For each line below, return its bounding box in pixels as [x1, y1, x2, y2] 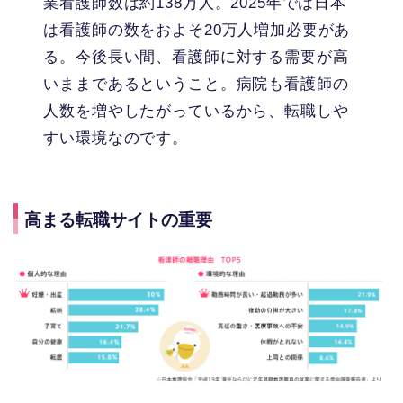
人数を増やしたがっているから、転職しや [43, 102, 349, 120]
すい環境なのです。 [43, 129, 188, 147]
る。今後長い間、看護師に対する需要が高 [43, 48, 349, 66]
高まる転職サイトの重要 [24, 210, 212, 230]
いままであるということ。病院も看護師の [43, 75, 349, 93]
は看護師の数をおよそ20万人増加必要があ [43, 21, 351, 39]
